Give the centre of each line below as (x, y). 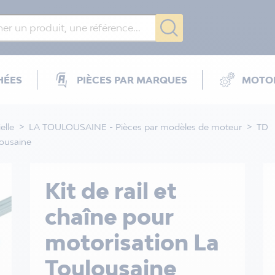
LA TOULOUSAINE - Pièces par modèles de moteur (135, 126)
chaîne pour (109, 217)
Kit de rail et (110, 191)
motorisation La (132, 242)
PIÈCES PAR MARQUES (132, 80)
